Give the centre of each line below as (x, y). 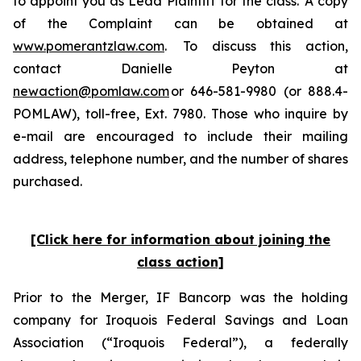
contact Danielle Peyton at (180, 68)
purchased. (50, 181)
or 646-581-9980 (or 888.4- (259, 91)
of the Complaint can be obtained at (180, 23)
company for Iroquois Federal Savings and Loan (180, 320)
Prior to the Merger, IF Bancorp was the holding (180, 297)
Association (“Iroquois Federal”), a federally (180, 342)
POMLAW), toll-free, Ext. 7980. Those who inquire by (180, 114)
